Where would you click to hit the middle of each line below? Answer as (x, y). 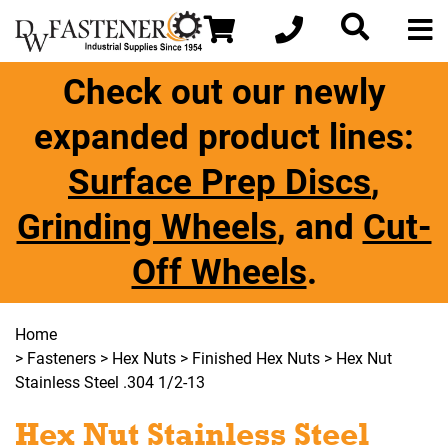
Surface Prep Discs (219, 182)
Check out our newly (224, 92)
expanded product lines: (224, 137)
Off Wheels (219, 272)
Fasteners (61, 358)
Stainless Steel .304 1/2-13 (110, 382)
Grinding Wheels (146, 227)
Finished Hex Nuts (256, 358)
